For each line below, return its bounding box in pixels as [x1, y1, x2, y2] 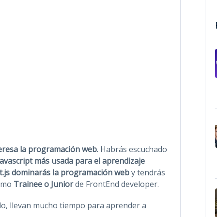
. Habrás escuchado [97, 143, 167, 155]
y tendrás [131, 167, 165, 178]
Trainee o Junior [14, 178, 73, 189]
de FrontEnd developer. [73, 178, 159, 189]
